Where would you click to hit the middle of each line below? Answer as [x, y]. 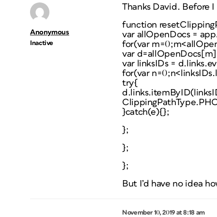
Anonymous [50, 32]
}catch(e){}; [146, 112]
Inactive [42, 43]
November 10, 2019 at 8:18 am [163, 213]
